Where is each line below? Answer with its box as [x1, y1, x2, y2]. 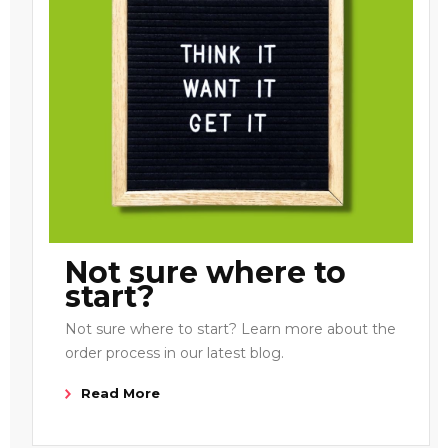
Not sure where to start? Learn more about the [65, 319, 396, 338]
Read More [81, 384, 160, 401]
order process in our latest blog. [65, 343, 284, 362]
